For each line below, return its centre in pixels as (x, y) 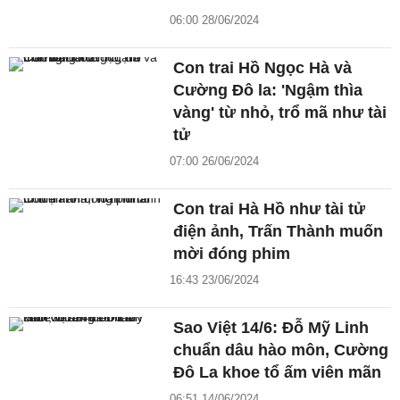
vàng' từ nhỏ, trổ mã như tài (280, 112)
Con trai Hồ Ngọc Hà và (263, 67)
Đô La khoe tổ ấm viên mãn (278, 372)
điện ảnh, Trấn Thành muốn (279, 231)
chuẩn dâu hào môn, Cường (281, 350)
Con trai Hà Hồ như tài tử (270, 208)
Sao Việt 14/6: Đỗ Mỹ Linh (271, 327)
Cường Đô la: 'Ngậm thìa (268, 90)
